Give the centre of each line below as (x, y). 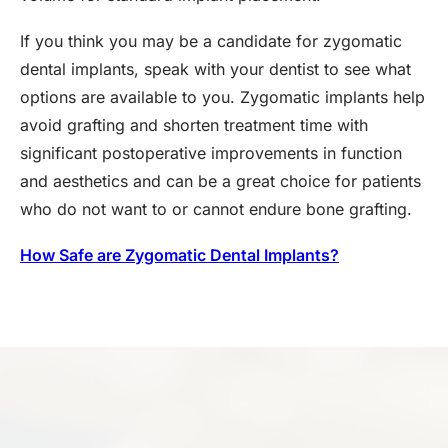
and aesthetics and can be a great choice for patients (220, 181)
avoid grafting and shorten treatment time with (194, 125)
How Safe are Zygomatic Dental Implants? (179, 255)
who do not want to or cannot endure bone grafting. (216, 209)
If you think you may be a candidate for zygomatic (211, 41)
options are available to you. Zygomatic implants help (222, 97)
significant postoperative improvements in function (211, 153)
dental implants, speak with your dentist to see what (215, 69)
